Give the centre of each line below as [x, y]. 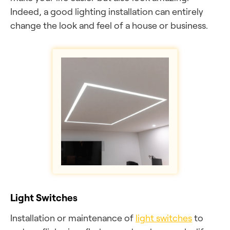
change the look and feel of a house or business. [109, 25]
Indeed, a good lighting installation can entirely [107, 11]
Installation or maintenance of [73, 218]
